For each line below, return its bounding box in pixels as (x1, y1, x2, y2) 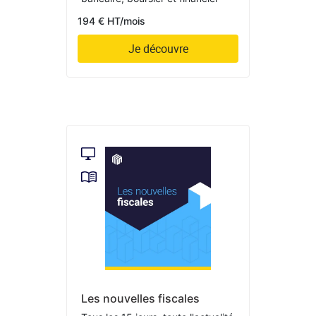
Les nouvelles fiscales (81, 291, 200, 306)
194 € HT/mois (78, 14, 145, 27)
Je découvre (128, 40, 188, 56)
